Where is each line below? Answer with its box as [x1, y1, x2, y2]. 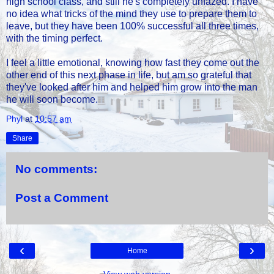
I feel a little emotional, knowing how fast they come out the [6, 57, 259, 68]
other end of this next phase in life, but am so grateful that [6, 69, 251, 80]
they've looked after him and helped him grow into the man [6, 81, 257, 92]
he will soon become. [6, 94, 98, 105]
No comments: [15, 162, 97, 176]
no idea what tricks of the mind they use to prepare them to [6, 8, 257, 19]
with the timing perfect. [6, 32, 103, 43]
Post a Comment [15, 191, 108, 205]
